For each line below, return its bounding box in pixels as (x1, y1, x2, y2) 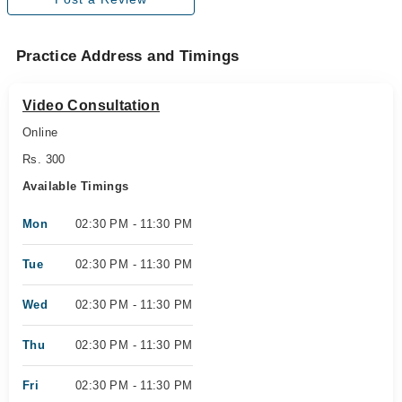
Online (22, 126, 58, 139)
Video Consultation (22, 98, 161, 113)
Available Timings (22, 179, 129, 193)
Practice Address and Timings (15, 48, 240, 65)
